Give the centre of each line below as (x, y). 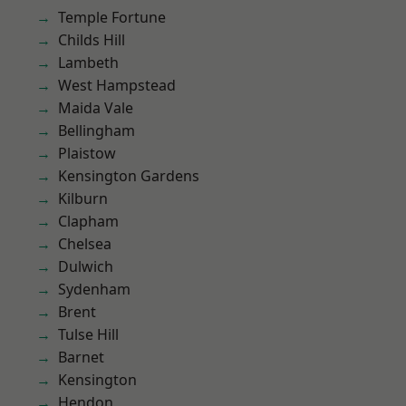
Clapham (88, 221)
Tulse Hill (88, 334)
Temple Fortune (112, 17)
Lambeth (88, 63)
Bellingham (97, 130)
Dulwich (86, 266)
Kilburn (83, 198)
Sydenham (94, 289)
